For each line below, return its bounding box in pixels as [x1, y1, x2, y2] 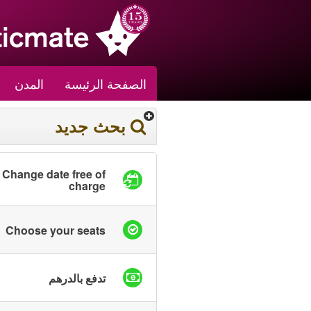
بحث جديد [55, 114, 126, 137]
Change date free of [2, 166, 106, 182]
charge [69, 178, 106, 194]
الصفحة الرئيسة [65, 74, 146, 92]
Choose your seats [6, 221, 106, 238]
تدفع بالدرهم [49, 269, 106, 286]
